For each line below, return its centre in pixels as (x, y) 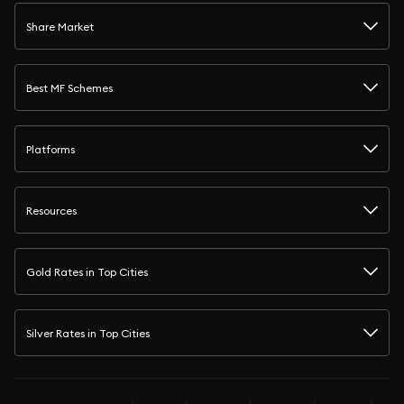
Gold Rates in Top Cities (87, 271)
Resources (51, 210)
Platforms (50, 149)
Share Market (60, 26)
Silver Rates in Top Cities (88, 333)
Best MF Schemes (69, 87)
